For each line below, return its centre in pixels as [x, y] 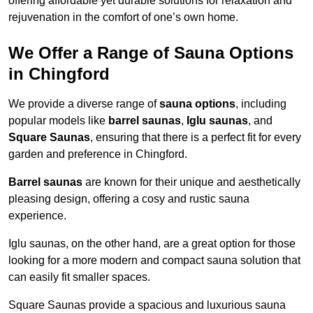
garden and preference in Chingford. [98, 154]
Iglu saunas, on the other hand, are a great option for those [152, 244]
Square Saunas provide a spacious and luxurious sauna [147, 305]
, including [261, 104]
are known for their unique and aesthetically [191, 182]
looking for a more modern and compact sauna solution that [154, 261]
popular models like [58, 121]
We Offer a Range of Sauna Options [151, 53]
